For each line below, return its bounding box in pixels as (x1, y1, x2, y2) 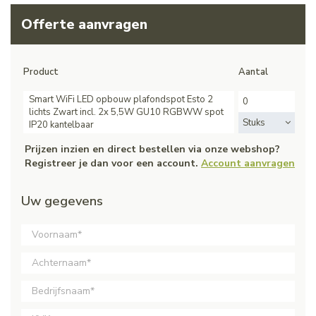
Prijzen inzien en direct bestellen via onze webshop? (25, 142, 280, 156)
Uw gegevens (21, 192, 103, 209)
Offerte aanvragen (21, 14, 147, 34)
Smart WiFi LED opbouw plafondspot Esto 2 (29, 92, 213, 106)
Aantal (238, 65, 268, 78)
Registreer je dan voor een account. (25, 156, 201, 170)
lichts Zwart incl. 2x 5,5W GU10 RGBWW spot (29, 105, 224, 119)
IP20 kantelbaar (29, 118, 94, 131)
